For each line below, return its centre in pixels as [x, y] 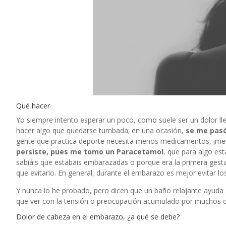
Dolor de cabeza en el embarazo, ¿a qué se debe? [98, 216]
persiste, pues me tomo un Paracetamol [90, 151]
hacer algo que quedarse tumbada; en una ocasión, [101, 130]
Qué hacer [33, 105]
